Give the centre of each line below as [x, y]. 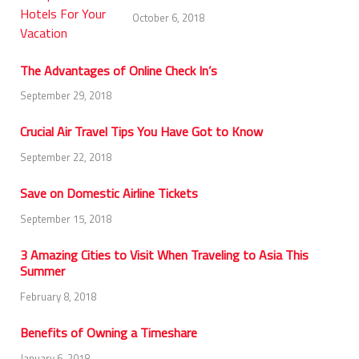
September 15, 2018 [66, 219]
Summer [42, 271]
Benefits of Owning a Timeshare [109, 332]
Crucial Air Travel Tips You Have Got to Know [141, 132]
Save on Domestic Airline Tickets [109, 194]
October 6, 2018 [168, 18]
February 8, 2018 [58, 296]
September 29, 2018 [66, 96]
